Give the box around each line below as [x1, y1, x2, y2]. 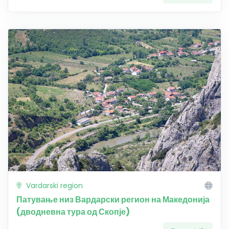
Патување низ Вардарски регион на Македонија [16, 193, 210, 205]
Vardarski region [24, 180, 83, 191]
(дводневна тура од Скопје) [16, 205, 130, 218]
